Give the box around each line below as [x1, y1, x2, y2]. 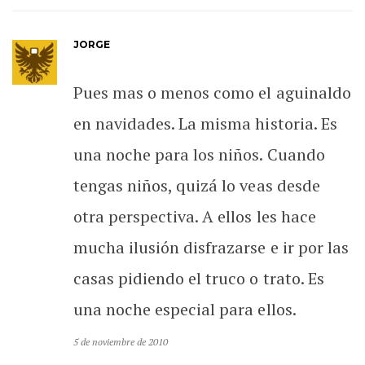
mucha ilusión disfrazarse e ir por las [73, 235, 349, 258]
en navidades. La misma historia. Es [73, 112, 337, 134]
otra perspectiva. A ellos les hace [73, 204, 316, 227]
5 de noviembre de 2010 [73, 335, 169, 348]
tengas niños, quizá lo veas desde [73, 174, 320, 196]
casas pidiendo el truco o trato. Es [73, 266, 324, 289]
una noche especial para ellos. [73, 297, 297, 320]
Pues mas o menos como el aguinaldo [73, 81, 351, 103]
